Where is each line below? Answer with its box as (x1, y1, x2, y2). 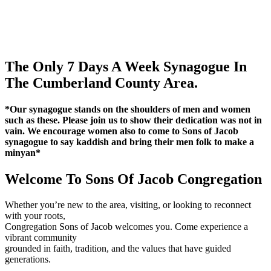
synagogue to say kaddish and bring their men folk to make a (5, 137, 254, 148)
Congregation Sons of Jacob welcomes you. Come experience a (5, 221, 248, 232)
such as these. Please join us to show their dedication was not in (5, 115, 262, 126)
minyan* (5, 148, 41, 158)
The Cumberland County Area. (5, 74, 198, 91)
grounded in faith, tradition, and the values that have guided (5, 243, 231, 254)
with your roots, (5, 211, 65, 221)
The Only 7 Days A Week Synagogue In (5, 58, 247, 74)
